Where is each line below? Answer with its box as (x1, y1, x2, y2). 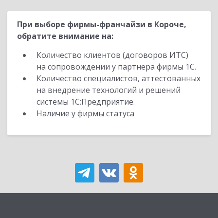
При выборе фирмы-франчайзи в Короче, (17, 19, 186, 30)
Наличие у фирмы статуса (36, 108, 136, 119)
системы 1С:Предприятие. (36, 96, 135, 107)
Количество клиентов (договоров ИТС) (36, 50, 188, 60)
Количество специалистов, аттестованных (36, 73, 200, 84)
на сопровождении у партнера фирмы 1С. (36, 61, 196, 72)
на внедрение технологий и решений (36, 85, 181, 95)
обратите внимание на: (17, 31, 113, 41)
